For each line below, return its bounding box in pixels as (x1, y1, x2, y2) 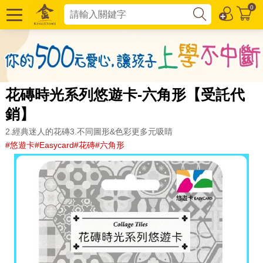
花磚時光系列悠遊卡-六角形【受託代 (5, 86, 245, 103)
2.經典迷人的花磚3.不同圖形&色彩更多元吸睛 (5, 126, 173, 136)
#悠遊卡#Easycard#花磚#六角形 (5, 140, 124, 150)
